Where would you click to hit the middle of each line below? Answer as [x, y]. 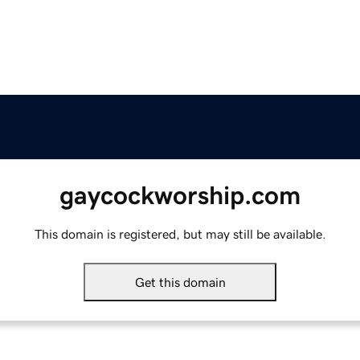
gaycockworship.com [180, 196]
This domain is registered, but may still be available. [180, 234]
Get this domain [180, 282]
